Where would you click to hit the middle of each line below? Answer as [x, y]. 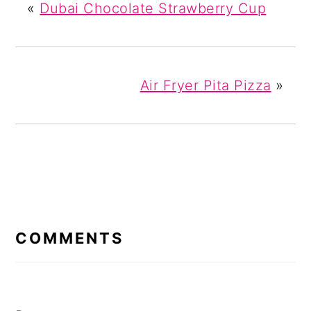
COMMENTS [70, 238]
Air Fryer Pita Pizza [205, 85]
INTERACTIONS [91, 224]
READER [55, 205]
